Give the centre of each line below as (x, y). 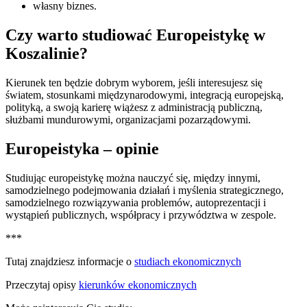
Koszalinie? (47, 54)
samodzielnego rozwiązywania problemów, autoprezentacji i (136, 202)
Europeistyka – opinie (82, 148)
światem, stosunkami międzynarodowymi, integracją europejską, (145, 95)
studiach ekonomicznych (188, 261)
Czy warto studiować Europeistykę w (135, 35)
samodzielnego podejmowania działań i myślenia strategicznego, (145, 190)
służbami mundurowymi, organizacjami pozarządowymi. (128, 120)
